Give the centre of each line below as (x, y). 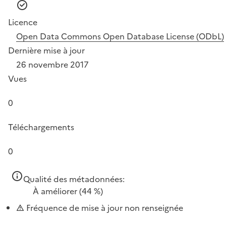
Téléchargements (41, 127)
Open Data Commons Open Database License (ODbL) (120, 36)
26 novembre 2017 (52, 64)
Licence (23, 22)
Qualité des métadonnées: (74, 179)
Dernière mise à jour (46, 50)
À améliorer (55, 191)
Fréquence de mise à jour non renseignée (104, 208)
